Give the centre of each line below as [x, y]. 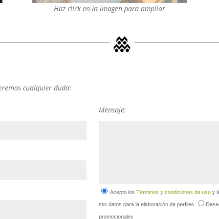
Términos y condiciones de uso [174, 192]
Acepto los [123, 192]
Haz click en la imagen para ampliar [109, 9]
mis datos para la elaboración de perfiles [147, 204]
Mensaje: [113, 109]
